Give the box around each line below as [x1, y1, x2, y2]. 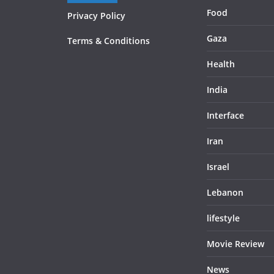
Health [207, 58, 235, 70]
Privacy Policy [67, 10, 125, 21]
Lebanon [207, 187, 243, 198]
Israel [207, 161, 229, 172]
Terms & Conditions [67, 35, 150, 46]
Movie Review [207, 238, 264, 250]
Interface [207, 109, 244, 121]
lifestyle [207, 212, 240, 224]
